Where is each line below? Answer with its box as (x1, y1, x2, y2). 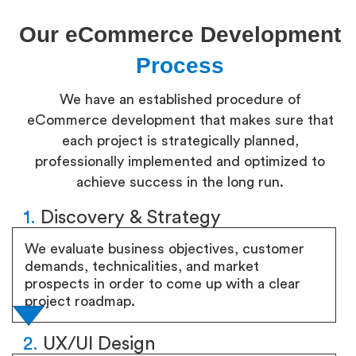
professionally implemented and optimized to (35, 154, 325, 168)
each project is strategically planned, (61, 133, 299, 148)
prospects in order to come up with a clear (25, 277, 300, 291)
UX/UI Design (38, 335, 156, 354)
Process (136, 53, 224, 78)
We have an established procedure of (59, 92, 301, 106)
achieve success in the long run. (76, 175, 284, 189)
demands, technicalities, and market (25, 259, 259, 273)
